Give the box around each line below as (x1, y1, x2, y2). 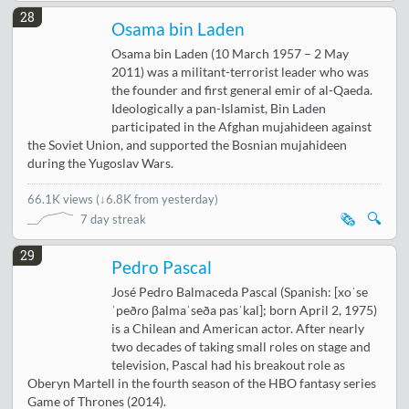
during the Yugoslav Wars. (27, 155, 174, 171)
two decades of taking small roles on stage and (111, 339, 372, 354)
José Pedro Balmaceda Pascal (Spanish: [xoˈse (111, 284, 369, 299)
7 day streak (80, 211, 147, 226)
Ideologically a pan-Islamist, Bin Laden (111, 100, 327, 116)
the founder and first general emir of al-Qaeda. (111, 82, 373, 98)
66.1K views (27, 191, 97, 206)
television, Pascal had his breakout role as (111, 357, 346, 372)
